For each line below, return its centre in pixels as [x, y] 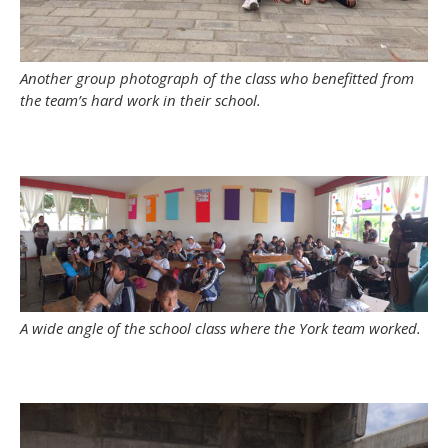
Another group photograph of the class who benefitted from [217, 78]
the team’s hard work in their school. [140, 100]
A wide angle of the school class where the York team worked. [220, 327]
